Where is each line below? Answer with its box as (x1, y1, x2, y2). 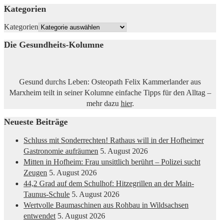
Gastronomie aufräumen (24, 147, 98, 156)
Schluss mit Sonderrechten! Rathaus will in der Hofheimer (24, 136, 204, 145)
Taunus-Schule (24, 190, 70, 199)
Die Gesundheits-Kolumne (4, 40, 104, 50)
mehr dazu (86, 99, 121, 108)
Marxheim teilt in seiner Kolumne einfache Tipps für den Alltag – (9, 88, 211, 97)
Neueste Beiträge (4, 117, 68, 127)
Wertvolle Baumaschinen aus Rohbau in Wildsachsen (24, 201, 189, 210)
